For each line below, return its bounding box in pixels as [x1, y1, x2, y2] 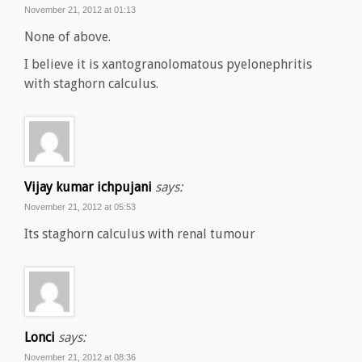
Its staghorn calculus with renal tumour [24, 226, 255, 242]
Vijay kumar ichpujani [24, 179, 152, 196]
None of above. [24, 29, 111, 45]
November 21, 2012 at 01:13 [24, 5, 136, 15]
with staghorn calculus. [24, 76, 158, 92]
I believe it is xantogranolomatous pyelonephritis [24, 57, 312, 73]
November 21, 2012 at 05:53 [24, 202, 136, 213]
